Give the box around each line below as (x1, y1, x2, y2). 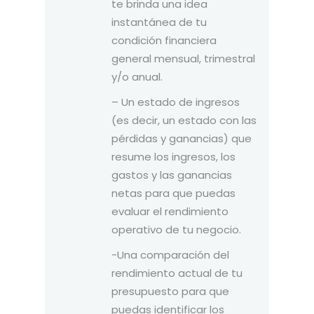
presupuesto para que (111, 283, 229, 299)
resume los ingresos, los (111, 149, 235, 164)
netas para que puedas (111, 185, 235, 200)
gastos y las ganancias (111, 167, 232, 182)
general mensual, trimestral (111, 50, 255, 66)
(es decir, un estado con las (111, 112, 257, 128)
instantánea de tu (111, 14, 207, 29)
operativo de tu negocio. (111, 221, 241, 237)
